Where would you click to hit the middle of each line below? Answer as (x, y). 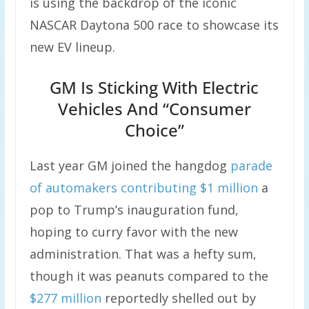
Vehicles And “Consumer (154, 109)
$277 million (65, 298)
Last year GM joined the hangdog (130, 166)
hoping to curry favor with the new (133, 232)
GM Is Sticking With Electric (154, 88)
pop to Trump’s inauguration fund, (134, 210)
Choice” (154, 130)
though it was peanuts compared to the (149, 276)
